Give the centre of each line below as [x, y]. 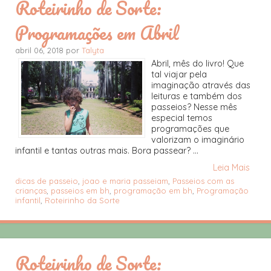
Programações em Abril [97, 32]
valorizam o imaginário [198, 139]
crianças [31, 190]
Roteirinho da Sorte [82, 200]
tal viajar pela [179, 74]
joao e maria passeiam [125, 181]
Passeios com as [203, 181]
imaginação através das [201, 85]
